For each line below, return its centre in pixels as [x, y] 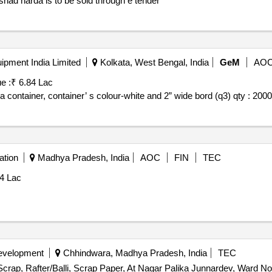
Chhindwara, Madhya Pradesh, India [134, 253]
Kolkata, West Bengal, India [153, 62]
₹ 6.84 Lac [32, 82]
